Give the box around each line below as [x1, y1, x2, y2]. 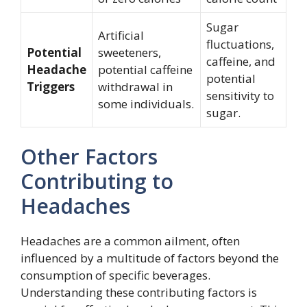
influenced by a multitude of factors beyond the [21, 250, 279, 266]
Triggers [27, 78, 75, 95]
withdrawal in [98, 78, 173, 95]
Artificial [98, 27, 144, 43]
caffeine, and [206, 53, 275, 69]
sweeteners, [98, 44, 161, 60]
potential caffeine [98, 61, 193, 77]
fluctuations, [206, 36, 274, 52]
